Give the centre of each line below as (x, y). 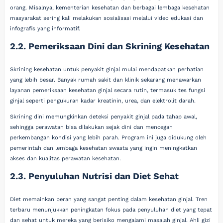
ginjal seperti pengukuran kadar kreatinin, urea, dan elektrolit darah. (103, 101)
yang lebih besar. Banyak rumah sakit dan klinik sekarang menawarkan (106, 80)
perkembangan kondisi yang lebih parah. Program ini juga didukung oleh (109, 138)
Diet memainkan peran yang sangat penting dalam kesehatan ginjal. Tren (109, 199)
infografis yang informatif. (45, 29)
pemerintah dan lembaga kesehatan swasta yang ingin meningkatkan (104, 148)
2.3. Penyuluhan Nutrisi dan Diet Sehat (95, 176)
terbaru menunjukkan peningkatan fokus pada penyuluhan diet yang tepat (111, 210)
